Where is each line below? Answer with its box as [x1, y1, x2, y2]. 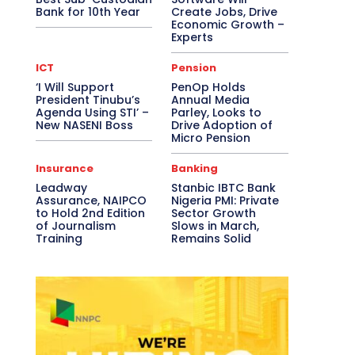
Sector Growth [171, 204, 257, 221]
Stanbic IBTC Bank [171, 179, 277, 196]
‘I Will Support [35, 78, 114, 95]
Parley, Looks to [171, 104, 262, 120]
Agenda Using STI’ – [35, 104, 149, 120]
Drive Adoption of [171, 116, 273, 133]
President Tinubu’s [35, 91, 140, 108]
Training [35, 230, 82, 246]
